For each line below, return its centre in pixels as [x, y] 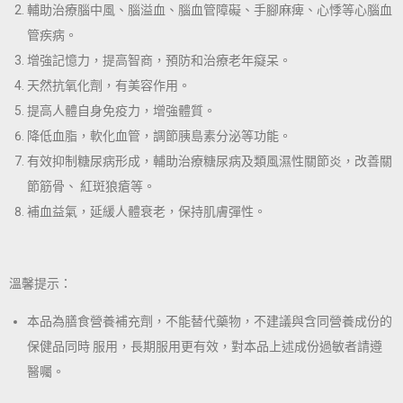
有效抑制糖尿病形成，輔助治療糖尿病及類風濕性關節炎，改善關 [210, 161]
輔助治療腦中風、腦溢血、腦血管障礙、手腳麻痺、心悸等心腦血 [210, 10]
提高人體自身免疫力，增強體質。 [121, 111]
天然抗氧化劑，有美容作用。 [109, 86]
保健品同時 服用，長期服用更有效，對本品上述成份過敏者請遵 [205, 347]
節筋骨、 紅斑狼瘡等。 [91, 187]
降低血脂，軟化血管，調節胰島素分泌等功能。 [159, 136]
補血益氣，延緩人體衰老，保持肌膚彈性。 [147, 212]
